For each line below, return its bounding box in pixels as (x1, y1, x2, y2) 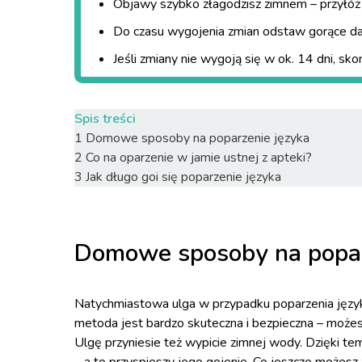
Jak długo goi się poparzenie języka (86, 168, 281, 186)
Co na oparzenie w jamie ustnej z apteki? (86, 149, 312, 166)
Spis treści (74, 110, 136, 128)
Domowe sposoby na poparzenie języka (86, 129, 309, 147)
